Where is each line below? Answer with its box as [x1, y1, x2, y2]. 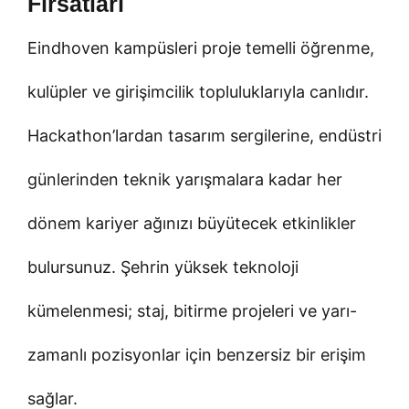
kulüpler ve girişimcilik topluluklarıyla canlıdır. [27, 81, 369, 101]
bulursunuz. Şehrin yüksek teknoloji [27, 257, 299, 277]
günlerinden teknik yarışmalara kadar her [27, 169, 342, 189]
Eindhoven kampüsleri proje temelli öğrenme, [27, 37, 374, 58]
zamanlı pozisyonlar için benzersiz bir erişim [27, 344, 366, 364]
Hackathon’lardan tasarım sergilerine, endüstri [27, 125, 382, 145]
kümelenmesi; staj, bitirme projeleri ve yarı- [27, 300, 357, 320]
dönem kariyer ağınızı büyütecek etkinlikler [27, 213, 356, 233]
